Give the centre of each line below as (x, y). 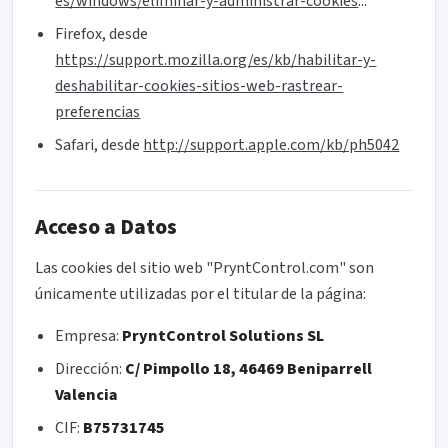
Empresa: (89, 335)
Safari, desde (99, 145)
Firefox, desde (102, 34)
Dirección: (90, 369)
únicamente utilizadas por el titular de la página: (201, 293)
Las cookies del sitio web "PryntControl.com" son (205, 267)
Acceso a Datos (106, 227)
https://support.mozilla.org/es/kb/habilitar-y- (216, 60)
